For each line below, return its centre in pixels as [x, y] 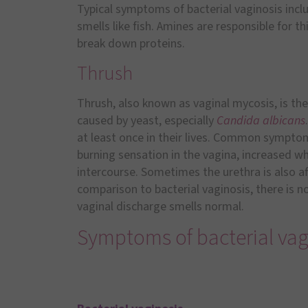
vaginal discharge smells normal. [161, 206]
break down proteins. [131, 44]
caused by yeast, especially [147, 120]
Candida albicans [261, 120]
